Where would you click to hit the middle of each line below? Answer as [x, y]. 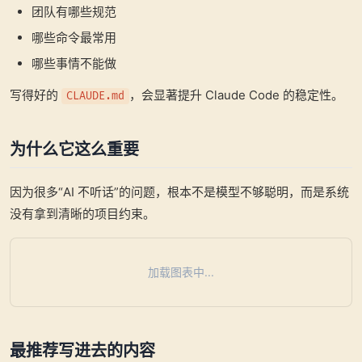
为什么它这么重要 [74, 149]
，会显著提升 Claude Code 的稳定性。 [236, 95]
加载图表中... [181, 272]
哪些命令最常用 [74, 37]
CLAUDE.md [95, 96]
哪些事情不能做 [74, 63]
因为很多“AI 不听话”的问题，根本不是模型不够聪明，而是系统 [179, 192]
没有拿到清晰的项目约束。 [82, 214]
